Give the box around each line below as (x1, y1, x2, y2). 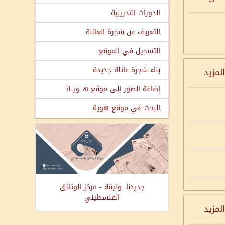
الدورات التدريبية (111, 6, 160, 20)
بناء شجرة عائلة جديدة (93, 63, 160, 77)
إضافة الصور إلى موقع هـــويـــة (66, 82, 160, 96)
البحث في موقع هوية (93, 101, 160, 115)
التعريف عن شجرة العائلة (86, 25, 160, 39)
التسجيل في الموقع (99, 44, 160, 58)
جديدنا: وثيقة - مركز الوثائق (59, 180, 145, 194)
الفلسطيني (84, 191, 120, 205)
